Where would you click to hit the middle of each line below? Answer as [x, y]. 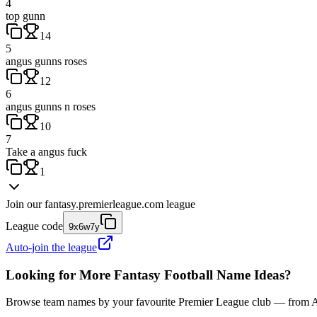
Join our [24, 204]
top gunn [25, 16]
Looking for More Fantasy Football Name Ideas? [149, 275]
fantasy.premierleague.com [104, 204]
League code [34, 226]
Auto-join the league [51, 247]
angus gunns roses [46, 61]
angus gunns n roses [51, 106]
